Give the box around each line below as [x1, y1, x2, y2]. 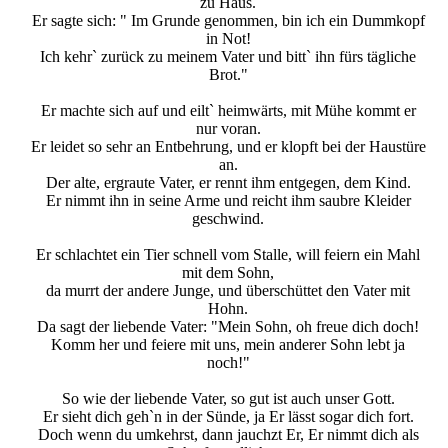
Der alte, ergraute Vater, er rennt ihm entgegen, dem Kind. [45, 174, 411, 192]
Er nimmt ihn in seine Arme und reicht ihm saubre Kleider [45, 192, 411, 210]
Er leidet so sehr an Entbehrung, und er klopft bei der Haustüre [30, 138, 426, 156]
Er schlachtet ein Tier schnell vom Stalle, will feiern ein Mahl [36, 246, 420, 264]
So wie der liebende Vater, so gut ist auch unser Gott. [61, 390, 395, 408]
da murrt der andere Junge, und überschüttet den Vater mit [46, 282, 410, 300]
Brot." [208, 66, 248, 84]
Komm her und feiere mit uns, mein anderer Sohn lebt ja [51, 336, 405, 354]
